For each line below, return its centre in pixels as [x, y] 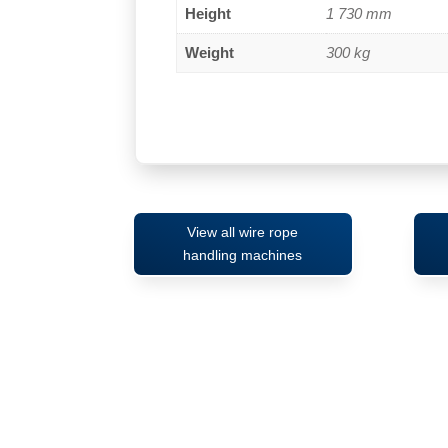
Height [208, 13]
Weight [210, 52]
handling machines [243, 255]
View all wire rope [243, 232]
